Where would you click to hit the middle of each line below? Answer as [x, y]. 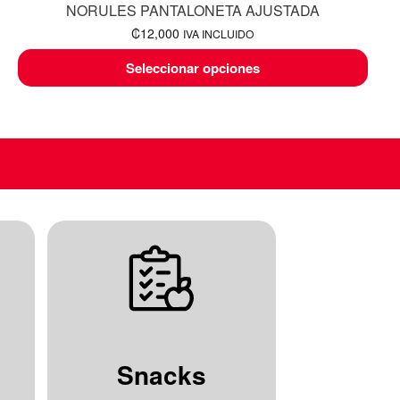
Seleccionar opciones [193, 68]
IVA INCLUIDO [219, 34]
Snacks [162, 375]
